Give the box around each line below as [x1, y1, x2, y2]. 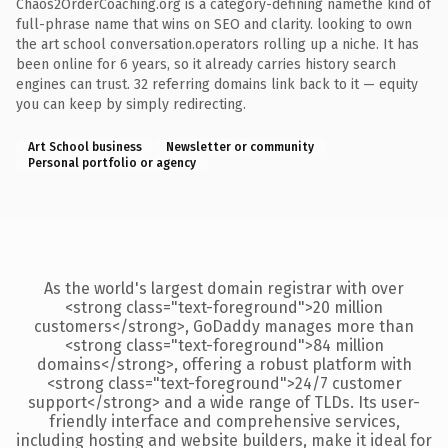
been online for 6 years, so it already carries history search [16, 55, 396, 73]
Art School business [28, 139, 142, 154]
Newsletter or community [166, 139, 314, 154]
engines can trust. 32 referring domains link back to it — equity [16, 75, 418, 93]
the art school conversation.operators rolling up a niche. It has [16, 35, 419, 53]
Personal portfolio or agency [28, 155, 196, 170]
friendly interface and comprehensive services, [48, 411, 400, 431]
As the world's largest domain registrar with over [44, 278, 404, 298]
